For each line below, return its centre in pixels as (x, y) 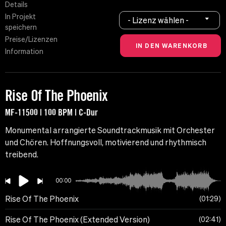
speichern (21, 27)
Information (24, 52)
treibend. (22, 155)
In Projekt (20, 17)
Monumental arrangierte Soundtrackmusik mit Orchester (110, 130)
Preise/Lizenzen (31, 40)
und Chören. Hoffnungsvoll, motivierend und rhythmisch (106, 143)
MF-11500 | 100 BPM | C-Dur (51, 112)
